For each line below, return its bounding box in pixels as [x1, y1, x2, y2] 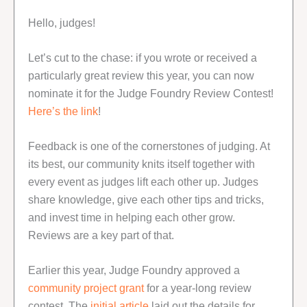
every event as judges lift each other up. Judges [28, 175, 258, 188]
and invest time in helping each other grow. [28, 211, 235, 224]
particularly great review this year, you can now [28, 69, 254, 82]
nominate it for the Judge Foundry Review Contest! [28, 87, 273, 100]
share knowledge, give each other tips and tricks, [28, 193, 264, 206]
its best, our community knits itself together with [28, 158, 255, 171]
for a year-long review [144, 282, 251, 295]
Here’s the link [28, 105, 98, 118]
